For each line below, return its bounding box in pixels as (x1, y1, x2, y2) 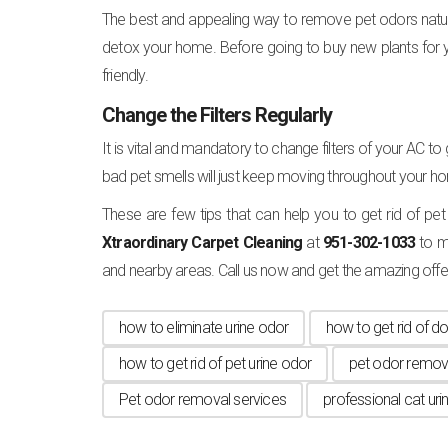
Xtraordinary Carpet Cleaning (102, 232, 303, 252)
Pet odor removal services (119, 389, 286, 409)
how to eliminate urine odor (119, 317, 289, 337)
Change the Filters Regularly (102, 102, 332, 127)
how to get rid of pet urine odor (119, 353, 312, 373)
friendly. (102, 65, 148, 85)
